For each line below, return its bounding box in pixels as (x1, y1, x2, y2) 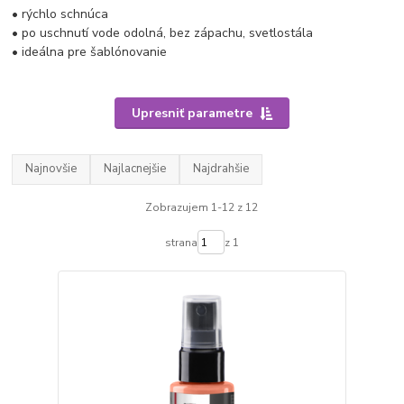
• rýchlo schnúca (12, 5, 109, 23)
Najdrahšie (193, 161, 250, 178)
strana (164, 234, 197, 250)
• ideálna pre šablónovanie (12, 42, 168, 60)
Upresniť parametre (131, 104, 252, 122)
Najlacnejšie (104, 161, 167, 178)
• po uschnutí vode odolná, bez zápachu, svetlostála (12, 23, 314, 41)
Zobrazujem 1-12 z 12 (145, 199, 259, 215)
